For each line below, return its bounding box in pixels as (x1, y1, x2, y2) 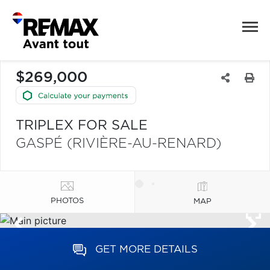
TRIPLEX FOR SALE (16, 119, 148, 132)
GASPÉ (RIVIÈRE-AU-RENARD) (16, 137, 221, 150)
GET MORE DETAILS (95, 244, 198, 254)
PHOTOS (51, 196, 84, 205)
